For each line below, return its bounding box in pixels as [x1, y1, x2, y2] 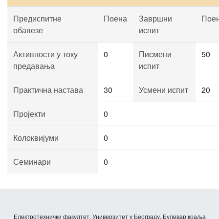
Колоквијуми [13, 132, 59, 143]
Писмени [139, 48, 172, 60]
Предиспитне [13, 13, 62, 24]
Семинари [13, 156, 51, 167]
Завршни [139, 13, 172, 24]
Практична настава [13, 84, 83, 95]
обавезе [13, 24, 43, 36]
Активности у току [13, 48, 78, 60]
